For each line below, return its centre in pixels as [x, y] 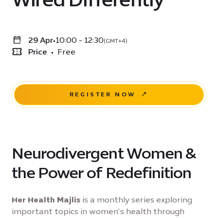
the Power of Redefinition [102, 173]
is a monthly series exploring [136, 200]
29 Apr [41, 40]
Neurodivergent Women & [104, 153]
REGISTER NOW [103, 94]
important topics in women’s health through [98, 211]
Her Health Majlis [46, 200]
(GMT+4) [116, 41]
